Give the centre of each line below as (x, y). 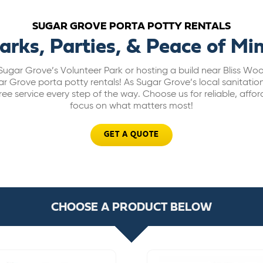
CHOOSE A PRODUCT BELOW (131, 208)
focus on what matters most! (131, 107)
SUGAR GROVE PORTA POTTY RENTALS (131, 27)
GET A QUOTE (131, 135)
